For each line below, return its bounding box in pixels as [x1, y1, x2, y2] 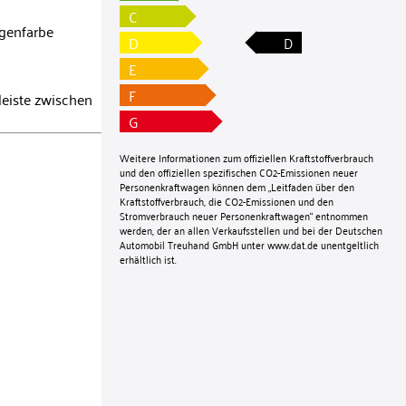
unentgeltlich [318, 234, 379, 254]
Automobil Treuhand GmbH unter [120, 234, 267, 254]
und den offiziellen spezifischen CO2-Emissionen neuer [120, 161, 358, 181]
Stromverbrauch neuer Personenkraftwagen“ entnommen [120, 205, 368, 225]
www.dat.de [267, 234, 318, 254]
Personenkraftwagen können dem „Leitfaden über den [120, 176, 354, 196]
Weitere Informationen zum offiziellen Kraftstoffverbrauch [120, 147, 373, 167]
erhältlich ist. [120, 248, 177, 268]
